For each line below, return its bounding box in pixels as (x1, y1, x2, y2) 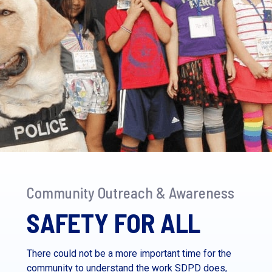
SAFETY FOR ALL (27, 207, 201, 239)
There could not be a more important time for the (27, 248, 231, 259)
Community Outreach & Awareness (27, 183, 234, 202)
